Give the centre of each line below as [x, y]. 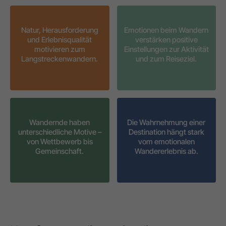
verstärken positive [166, 40]
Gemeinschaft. [60, 151]
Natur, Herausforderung [60, 30]
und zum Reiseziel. [166, 59]
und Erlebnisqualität [60, 40]
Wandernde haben [60, 122]
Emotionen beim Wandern [166, 30]
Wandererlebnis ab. [166, 151]
